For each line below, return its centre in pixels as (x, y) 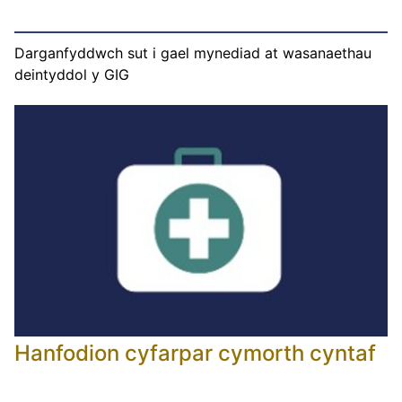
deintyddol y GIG (72, 74)
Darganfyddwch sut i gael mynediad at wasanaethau (193, 52)
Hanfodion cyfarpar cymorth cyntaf (195, 354)
